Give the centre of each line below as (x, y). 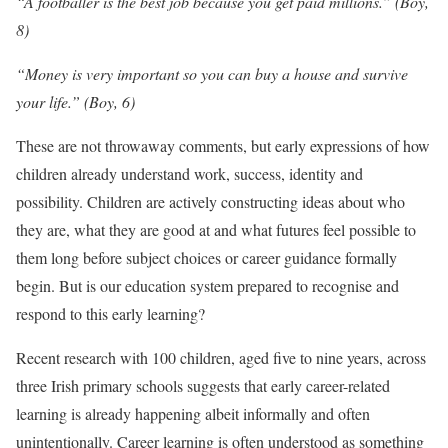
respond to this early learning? (110, 313)
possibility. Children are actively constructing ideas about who (210, 201)
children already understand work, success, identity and (189, 173)
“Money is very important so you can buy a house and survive (212, 73)
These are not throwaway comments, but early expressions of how (223, 145)
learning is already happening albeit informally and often (193, 413)
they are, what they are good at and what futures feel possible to (216, 229)
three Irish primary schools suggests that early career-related (203, 385)
